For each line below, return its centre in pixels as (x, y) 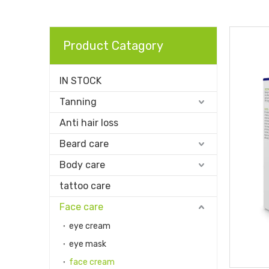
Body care (82, 165)
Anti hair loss (89, 123)
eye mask (88, 244)
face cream (92, 262)
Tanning (78, 102)
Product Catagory (113, 46)
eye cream (90, 226)
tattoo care (85, 186)
